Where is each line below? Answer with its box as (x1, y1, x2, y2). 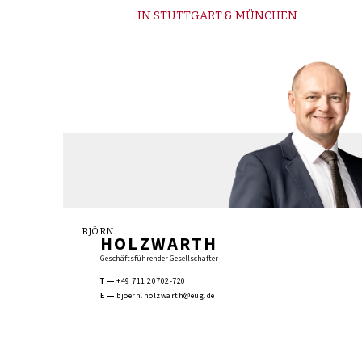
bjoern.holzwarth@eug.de (116, 290, 215, 302)
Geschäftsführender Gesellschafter (100, 252, 219, 264)
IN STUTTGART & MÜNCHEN (137, 9, 298, 23)
